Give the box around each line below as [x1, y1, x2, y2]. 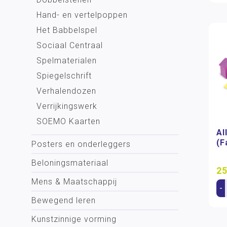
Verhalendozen [36, 86, 96, 96]
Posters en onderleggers [31, 139, 131, 149]
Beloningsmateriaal [31, 158, 108, 168]
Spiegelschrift [36, 71, 92, 81]
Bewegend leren [31, 196, 96, 205]
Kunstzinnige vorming [31, 214, 117, 224]
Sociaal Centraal [36, 41, 103, 50]
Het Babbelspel [36, 25, 97, 35]
